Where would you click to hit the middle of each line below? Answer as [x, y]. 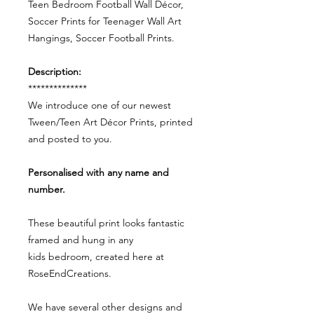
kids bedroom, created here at [96, 257]
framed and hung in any [81, 240]
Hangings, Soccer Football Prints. [101, 38]
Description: [55, 72]
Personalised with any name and [98, 173]
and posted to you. [70, 139]
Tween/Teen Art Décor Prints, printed [110, 122]
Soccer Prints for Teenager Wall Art [105, 21]
